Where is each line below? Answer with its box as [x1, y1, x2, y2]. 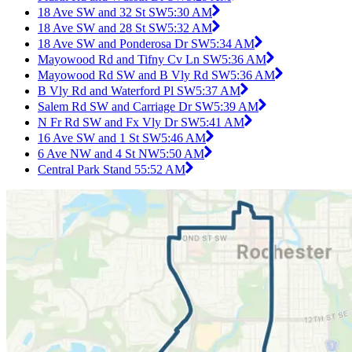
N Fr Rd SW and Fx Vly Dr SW [38, 115, 200, 130]
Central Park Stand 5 [38, 163, 141, 177]
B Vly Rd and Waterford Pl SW [38, 84, 196, 98]
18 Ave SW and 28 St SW [38, 21, 167, 35]
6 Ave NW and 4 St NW [38, 147, 159, 161]
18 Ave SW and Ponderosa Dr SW [38, 37, 210, 51]
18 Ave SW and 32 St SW [38, 5, 167, 20]
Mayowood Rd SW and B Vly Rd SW [38, 68, 230, 82]
